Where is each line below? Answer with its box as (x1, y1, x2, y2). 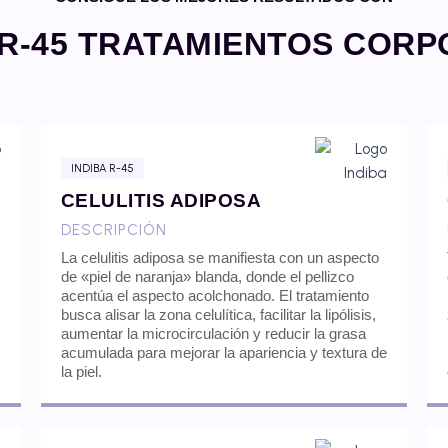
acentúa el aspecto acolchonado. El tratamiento (60, 287, 369, 305)
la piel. (60, 363, 102, 381)
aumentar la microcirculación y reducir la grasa (60, 325, 366, 343)
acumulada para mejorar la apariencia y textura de (60, 344, 387, 362)
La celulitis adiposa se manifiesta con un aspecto (60, 249, 379, 267)
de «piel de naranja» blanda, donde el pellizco (60, 268, 354, 286)
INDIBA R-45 (70, 162, 134, 176)
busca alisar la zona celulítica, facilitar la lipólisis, (60, 306, 376, 324)
